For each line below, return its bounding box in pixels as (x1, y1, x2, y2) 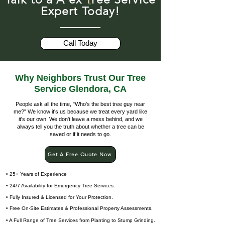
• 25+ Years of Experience (6, 171, 68, 177)
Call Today (63, 39, 97, 47)
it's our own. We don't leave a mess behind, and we (18, 116, 143, 122)
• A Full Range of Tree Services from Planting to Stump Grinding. (6, 217, 155, 223)
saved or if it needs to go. (50, 131, 111, 137)
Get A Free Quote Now (47, 151, 111, 158)
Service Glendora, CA (34, 84, 127, 94)
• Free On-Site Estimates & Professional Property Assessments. (6, 205, 153, 211)
